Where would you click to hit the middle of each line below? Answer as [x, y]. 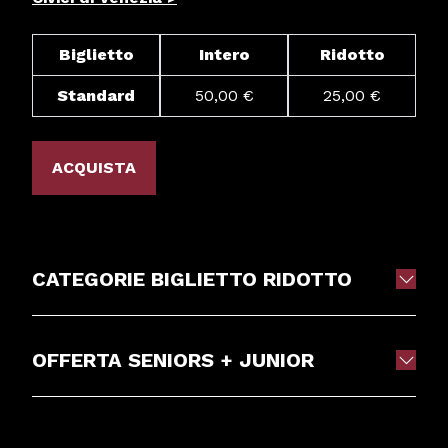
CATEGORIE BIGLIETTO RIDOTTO [192, 278]
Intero [224, 54]
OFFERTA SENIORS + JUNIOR [173, 359]
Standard [96, 95]
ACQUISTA [94, 167]
